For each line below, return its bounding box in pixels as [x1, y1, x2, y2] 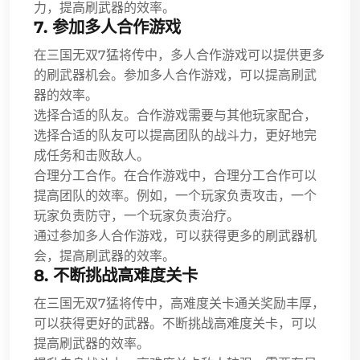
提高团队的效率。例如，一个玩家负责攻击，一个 [34, 187, 317, 203]
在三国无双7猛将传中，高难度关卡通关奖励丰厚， [34, 295, 325, 311]
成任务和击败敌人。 [34, 147, 149, 163]
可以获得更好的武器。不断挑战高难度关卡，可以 [34, 315, 317, 331]
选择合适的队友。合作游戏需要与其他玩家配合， [34, 107, 317, 123]
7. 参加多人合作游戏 [34, 16, 181, 37]
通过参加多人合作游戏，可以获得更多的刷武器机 [34, 227, 317, 243]
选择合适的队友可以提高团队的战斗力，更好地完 [34, 127, 317, 143]
